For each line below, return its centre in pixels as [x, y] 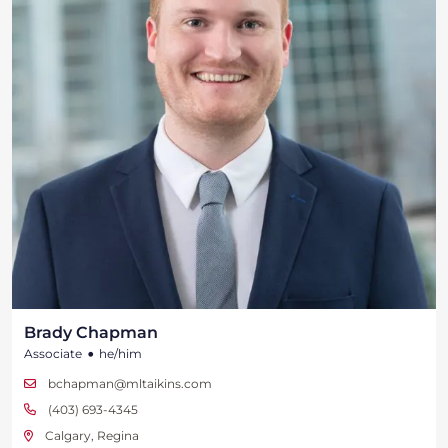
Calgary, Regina [92, 436]
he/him [120, 354]
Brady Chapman [91, 333]
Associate [53, 354]
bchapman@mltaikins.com [130, 384]
